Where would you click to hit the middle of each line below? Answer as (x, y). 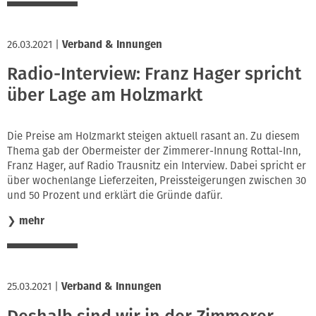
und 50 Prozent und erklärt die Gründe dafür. (115, 195)
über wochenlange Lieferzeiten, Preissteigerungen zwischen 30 (157, 180)
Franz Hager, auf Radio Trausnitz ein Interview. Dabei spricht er (157, 165)
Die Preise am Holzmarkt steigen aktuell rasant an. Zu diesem (153, 136)
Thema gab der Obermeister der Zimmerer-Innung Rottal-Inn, (154, 151)
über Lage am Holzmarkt (105, 96)
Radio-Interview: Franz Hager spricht (154, 74)
